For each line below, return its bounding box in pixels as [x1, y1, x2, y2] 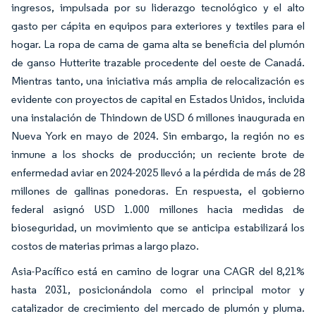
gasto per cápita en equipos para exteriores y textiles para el [11, 18, 305, 32]
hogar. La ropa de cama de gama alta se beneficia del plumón [11, 37, 305, 51]
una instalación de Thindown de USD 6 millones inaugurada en [11, 110, 305, 124]
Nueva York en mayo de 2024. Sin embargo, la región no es [11, 128, 305, 142]
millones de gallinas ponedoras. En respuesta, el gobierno [11, 183, 305, 197]
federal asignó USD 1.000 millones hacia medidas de [11, 202, 305, 216]
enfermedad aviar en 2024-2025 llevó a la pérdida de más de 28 [11, 165, 305, 179]
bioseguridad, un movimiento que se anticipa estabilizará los [11, 220, 305, 234]
